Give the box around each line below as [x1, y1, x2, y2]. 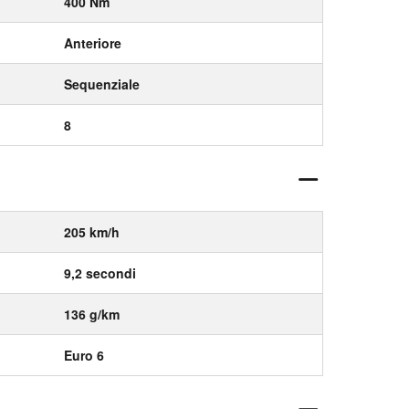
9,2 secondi [64, 264, 136, 282]
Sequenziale [64, 75, 140, 93]
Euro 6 [64, 346, 104, 364]
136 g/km [64, 305, 120, 323]
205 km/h [64, 223, 120, 241]
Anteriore [64, 34, 121, 52]
